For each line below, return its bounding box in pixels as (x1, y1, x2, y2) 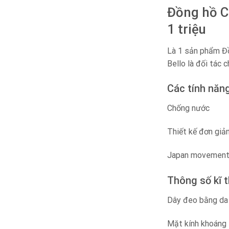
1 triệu (167, 21, 206, 37)
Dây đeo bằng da (167, 195, 228, 205)
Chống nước (167, 103, 210, 113)
